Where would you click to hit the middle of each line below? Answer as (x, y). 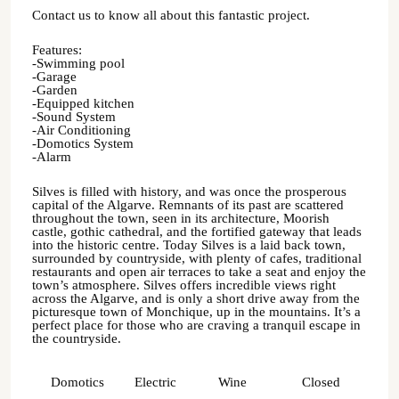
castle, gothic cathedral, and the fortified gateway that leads (197, 232)
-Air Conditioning (81, 130)
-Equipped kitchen (83, 103)
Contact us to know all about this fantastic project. (171, 15)
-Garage (54, 77)
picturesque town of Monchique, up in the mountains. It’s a (196, 312)
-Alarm (52, 157)
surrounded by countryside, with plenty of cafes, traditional (197, 258)
